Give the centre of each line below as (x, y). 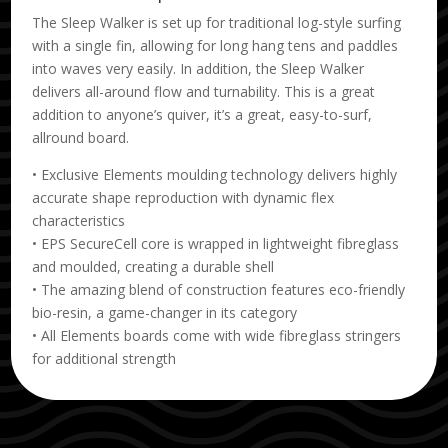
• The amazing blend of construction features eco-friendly (219, 290)
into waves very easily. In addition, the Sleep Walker (198, 69)
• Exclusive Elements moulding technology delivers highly (215, 175)
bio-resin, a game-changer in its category (165, 313)
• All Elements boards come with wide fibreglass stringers (217, 336)
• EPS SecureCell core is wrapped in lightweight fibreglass (216, 244)
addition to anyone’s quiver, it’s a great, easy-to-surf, (202, 115)
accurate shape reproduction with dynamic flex (183, 198)
